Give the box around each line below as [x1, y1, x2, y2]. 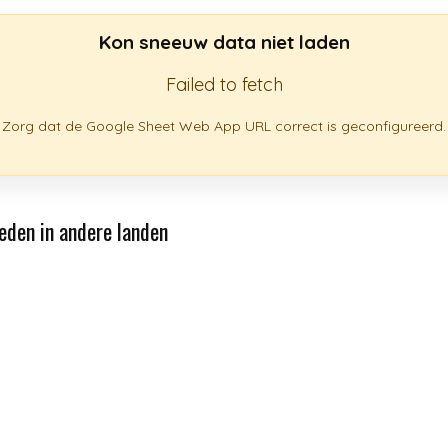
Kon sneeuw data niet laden [98, 30, 350, 54]
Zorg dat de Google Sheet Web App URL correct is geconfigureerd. [2, 117, 446, 135]
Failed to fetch [165, 73, 283, 96]
